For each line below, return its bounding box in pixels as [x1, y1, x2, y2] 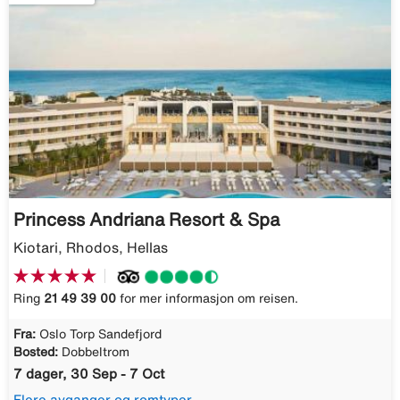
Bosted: [13, 345, 58, 358]
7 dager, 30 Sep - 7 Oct [13, 366, 164, 380]
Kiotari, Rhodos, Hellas [13, 239, 168, 254]
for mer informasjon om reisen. [116, 291, 298, 304]
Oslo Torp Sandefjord [39, 327, 162, 340]
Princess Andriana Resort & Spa [13, 209, 279, 229]
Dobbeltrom [62, 345, 129, 358]
